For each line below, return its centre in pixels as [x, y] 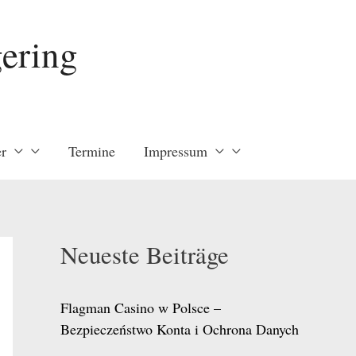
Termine [91, 151]
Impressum [175, 151]
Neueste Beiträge [145, 255]
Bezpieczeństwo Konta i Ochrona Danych [180, 329]
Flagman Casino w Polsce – [141, 307]
